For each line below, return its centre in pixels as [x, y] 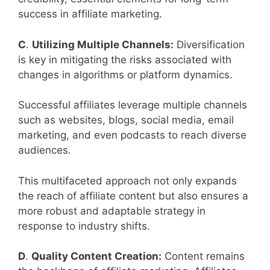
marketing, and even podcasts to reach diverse [132, 135]
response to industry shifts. [84, 226]
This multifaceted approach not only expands [127, 181]
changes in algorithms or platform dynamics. [125, 74]
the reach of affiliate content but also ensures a [133, 196]
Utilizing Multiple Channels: [103, 44]
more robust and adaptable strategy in [112, 211]
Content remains [203, 256]
